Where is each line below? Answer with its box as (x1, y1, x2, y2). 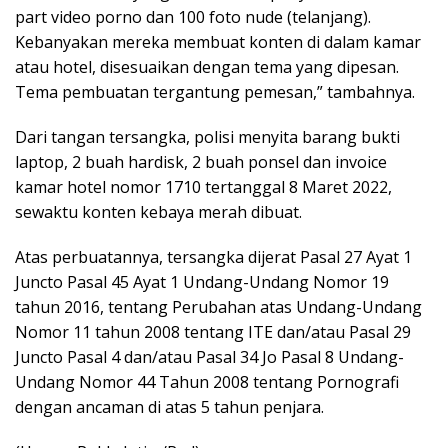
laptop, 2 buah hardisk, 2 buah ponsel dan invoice (15, 150, 387, 173)
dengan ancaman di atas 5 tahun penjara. (15, 395, 324, 418)
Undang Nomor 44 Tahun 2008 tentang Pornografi (15, 370, 399, 393)
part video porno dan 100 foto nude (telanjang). (15, 5, 371, 28)
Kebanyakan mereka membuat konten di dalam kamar (15, 30, 421, 53)
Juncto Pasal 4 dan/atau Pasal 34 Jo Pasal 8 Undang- (15, 345, 404, 368)
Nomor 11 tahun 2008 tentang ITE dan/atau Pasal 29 (15, 320, 411, 343)
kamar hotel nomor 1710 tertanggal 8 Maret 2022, (15, 175, 392, 198)
